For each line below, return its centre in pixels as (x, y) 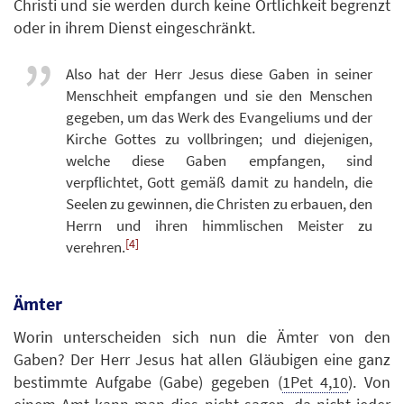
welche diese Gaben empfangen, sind (219, 161)
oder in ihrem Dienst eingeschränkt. (134, 27)
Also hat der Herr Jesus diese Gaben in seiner (219, 74)
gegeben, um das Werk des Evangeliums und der (219, 118)
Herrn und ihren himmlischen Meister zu (219, 226)
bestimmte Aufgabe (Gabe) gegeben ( (148, 381)
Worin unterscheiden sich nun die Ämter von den (202, 336)
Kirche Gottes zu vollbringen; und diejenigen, (219, 139)
